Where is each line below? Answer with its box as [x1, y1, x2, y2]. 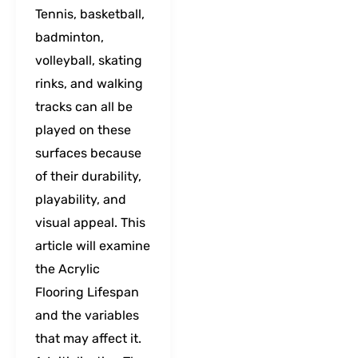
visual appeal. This [35, 214, 145, 230]
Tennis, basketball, [35, 6, 145, 22]
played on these [35, 121, 131, 137]
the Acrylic [35, 261, 100, 276]
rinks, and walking [35, 75, 143, 91]
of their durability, [35, 168, 141, 184]
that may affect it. [35, 330, 141, 346]
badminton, [35, 29, 104, 45]
